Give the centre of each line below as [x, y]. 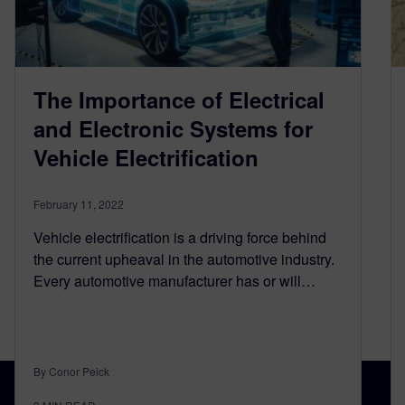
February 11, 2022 [79, 204]
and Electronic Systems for [173, 128]
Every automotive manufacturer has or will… [174, 281]
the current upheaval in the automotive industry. [184, 259]
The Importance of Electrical [179, 99]
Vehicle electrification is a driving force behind [180, 237]
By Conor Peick [71, 371]
